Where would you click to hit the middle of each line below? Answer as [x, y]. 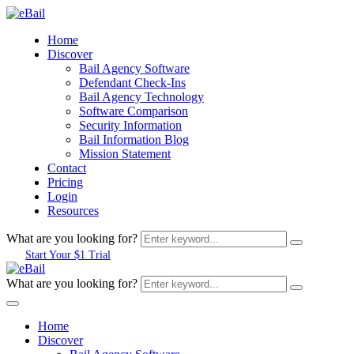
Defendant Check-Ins [132, 83]
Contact [67, 168]
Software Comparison [134, 111]
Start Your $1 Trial [68, 255]
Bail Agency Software [134, 68]
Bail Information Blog [134, 139]
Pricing [65, 182]
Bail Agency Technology [141, 97]
